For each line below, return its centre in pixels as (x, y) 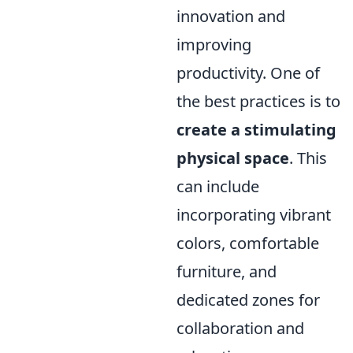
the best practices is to (258, 101)
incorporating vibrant (254, 214)
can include (218, 186)
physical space (233, 158)
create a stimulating (256, 129)
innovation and (231, 16)
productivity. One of (248, 72)
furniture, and (227, 271)
